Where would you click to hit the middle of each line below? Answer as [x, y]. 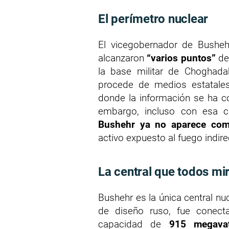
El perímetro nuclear [153, 19]
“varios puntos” [181, 58]
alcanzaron [123, 58]
